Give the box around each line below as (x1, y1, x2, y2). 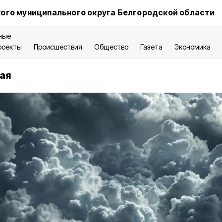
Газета (140, 43, 163, 51)
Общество (94, 43, 128, 51)
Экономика (174, 43, 211, 51)
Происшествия (34, 43, 83, 51)
